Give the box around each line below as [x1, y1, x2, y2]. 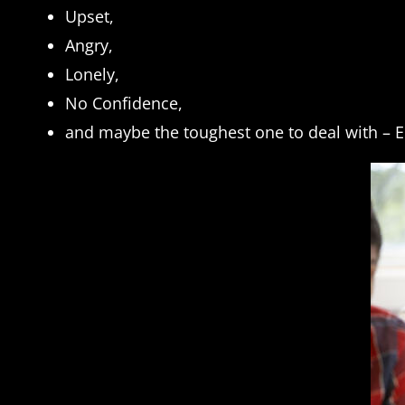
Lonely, [65, 62, 119, 85]
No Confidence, [65, 91, 183, 114]
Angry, [65, 33, 113, 56]
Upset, [65, 5, 114, 27]
